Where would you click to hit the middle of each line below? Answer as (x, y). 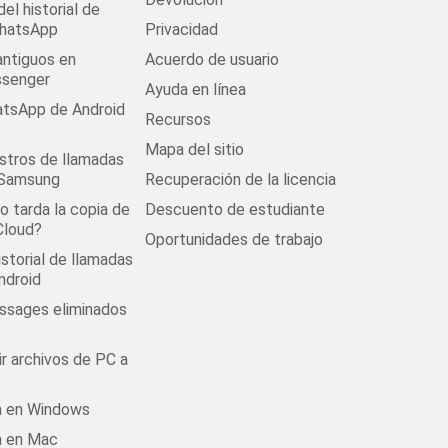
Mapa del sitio (195, 149)
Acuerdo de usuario (212, 59)
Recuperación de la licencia (241, 179)
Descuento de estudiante (235, 209)
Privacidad (182, 29)
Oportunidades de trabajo (234, 239)
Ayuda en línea (196, 89)
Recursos (178, 119)
